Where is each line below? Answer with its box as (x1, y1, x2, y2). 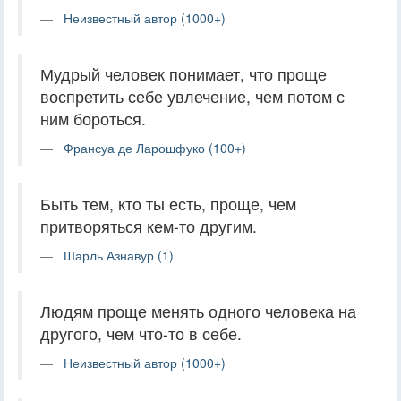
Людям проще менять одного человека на (40, 299, 356, 322)
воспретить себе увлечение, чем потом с (40, 84, 345, 107)
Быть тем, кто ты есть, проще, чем (40, 192, 296, 215)
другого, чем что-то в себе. (40, 321, 242, 345)
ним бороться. (40, 107, 146, 130)
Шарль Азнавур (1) (64, 245, 174, 264)
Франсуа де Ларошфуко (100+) (64, 138, 246, 157)
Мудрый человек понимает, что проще (40, 62, 327, 85)
